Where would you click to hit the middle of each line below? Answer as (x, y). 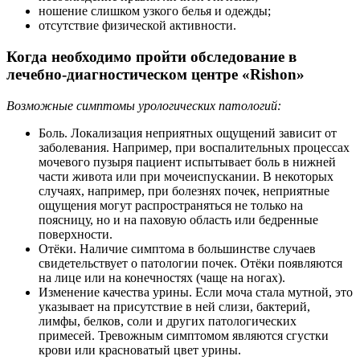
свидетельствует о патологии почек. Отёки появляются (190, 263)
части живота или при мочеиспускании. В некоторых (186, 176)
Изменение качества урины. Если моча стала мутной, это (196, 292)
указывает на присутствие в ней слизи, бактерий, (174, 306)
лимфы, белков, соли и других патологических (168, 321)
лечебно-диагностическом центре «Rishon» (155, 75)
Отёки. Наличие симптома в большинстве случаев (177, 248)
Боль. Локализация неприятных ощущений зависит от (188, 133)
